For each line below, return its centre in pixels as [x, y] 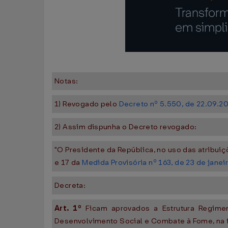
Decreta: [70, 186]
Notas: [66, 81]
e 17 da [68, 163]
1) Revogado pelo [87, 104]
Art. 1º [70, 208]
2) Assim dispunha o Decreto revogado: [126, 127]
